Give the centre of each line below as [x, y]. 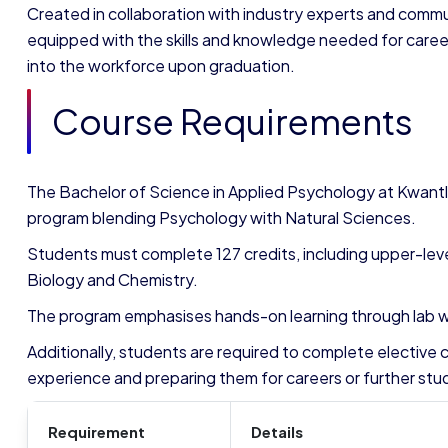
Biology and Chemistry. [114, 279]
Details [278, 431]
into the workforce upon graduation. [161, 65]
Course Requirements [235, 121]
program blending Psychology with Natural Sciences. [221, 217]
